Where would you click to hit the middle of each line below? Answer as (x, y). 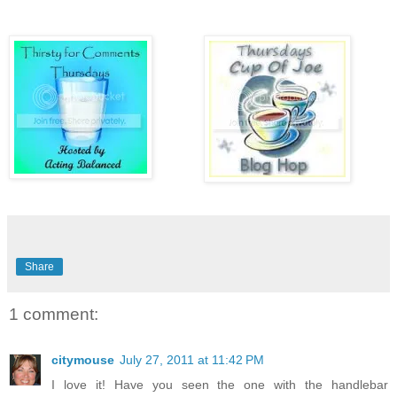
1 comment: (54, 314)
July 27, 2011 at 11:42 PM (192, 360)
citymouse (83, 360)
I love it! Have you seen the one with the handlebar (220, 385)
